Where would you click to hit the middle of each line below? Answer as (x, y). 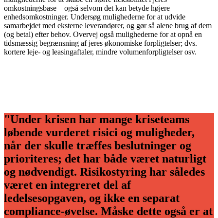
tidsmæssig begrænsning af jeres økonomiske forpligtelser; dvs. (100, 43)
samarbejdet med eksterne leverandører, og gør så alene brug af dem (108, 26)
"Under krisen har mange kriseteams (97, 119)
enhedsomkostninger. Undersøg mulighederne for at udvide (95, 17)
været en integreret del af (67, 185)
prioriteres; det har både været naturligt (105, 159)
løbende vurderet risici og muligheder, (99, 133)
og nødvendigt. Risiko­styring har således (104, 172)
